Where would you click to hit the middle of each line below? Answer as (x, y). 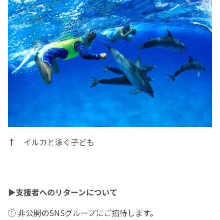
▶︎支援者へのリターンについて (63, 192)
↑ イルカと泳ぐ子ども (51, 142)
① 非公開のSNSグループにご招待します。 (83, 212)
